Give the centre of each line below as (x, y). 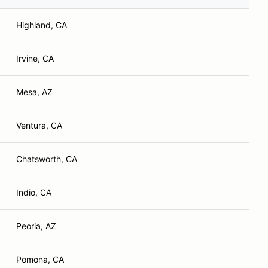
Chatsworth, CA (47, 159)
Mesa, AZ (34, 92)
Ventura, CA (39, 125)
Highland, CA (42, 25)
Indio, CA (34, 192)
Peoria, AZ (36, 226)
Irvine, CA (35, 58)
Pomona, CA (40, 259)
